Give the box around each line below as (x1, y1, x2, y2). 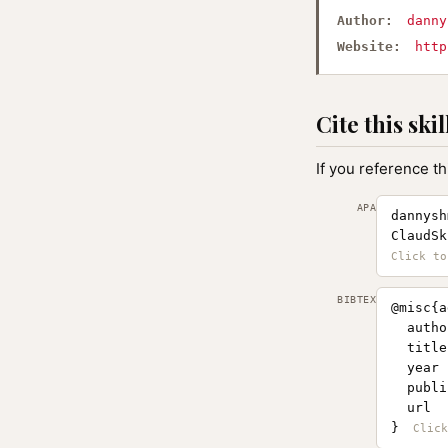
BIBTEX (337, 294, 376, 305)
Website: (337, 39, 401, 54)
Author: (337, 13, 393, 28)
